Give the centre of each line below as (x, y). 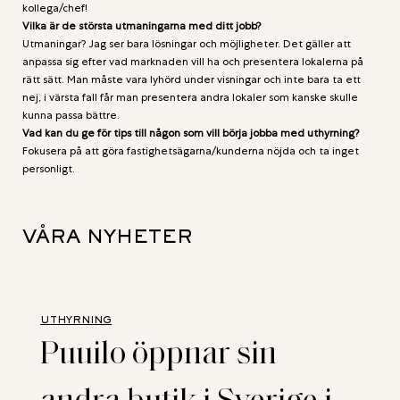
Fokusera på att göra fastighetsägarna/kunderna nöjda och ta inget (191, 150)
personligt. (49, 168)
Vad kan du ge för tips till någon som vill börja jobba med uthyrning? (191, 133)
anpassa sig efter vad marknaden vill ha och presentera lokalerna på (193, 61)
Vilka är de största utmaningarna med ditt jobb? (142, 25)
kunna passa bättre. (71, 115)
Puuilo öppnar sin (158, 350)
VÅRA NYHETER (107, 235)
